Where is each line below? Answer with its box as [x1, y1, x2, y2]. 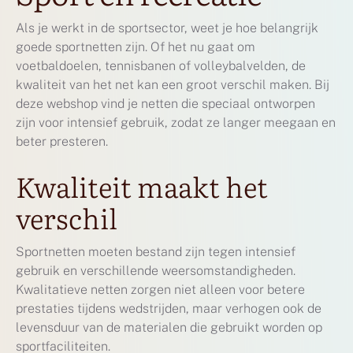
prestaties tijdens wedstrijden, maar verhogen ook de [16, 300, 321, 316]
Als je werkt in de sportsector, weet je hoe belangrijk [16, 20, 318, 35]
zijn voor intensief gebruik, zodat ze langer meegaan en [16, 114, 336, 130]
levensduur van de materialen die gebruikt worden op [16, 319, 322, 335]
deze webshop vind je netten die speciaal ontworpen [16, 95, 315, 111]
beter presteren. [16, 133, 108, 149]
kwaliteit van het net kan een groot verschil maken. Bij [16, 76, 329, 92]
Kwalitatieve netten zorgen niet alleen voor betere [16, 281, 305, 297]
